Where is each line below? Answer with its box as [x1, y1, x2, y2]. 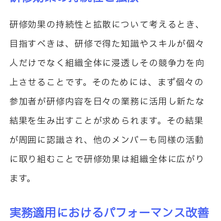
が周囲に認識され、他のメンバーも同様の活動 [9, 133, 205, 147]
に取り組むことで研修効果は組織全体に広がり [9, 152, 205, 166]
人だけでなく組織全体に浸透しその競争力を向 [9, 56, 205, 70]
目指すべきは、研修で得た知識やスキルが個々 [9, 37, 205, 51]
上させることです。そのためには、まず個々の [9, 75, 204, 89]
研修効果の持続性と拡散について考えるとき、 [9, 18, 205, 32]
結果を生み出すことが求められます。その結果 [9, 114, 204, 128]
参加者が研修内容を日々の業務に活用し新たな [9, 95, 205, 109]
